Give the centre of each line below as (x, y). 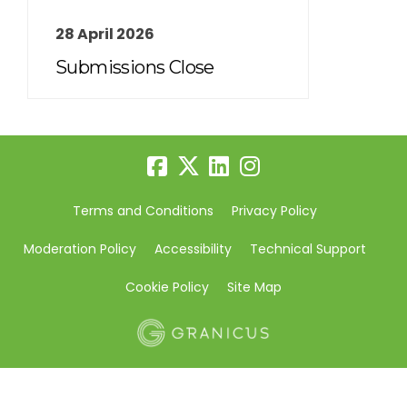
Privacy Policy (274, 211)
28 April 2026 (105, 35)
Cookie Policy (167, 288)
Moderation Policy (79, 249)
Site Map (254, 288)
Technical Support (308, 249)
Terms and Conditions (143, 211)
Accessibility (193, 249)
